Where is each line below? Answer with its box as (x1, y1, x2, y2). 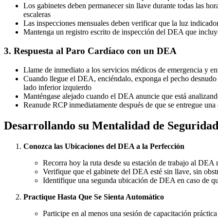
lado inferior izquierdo (23, 83, 91, 91)
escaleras (23, 10, 51, 19)
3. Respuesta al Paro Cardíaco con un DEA (4, 46, 177, 56)
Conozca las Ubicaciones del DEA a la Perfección (23, 142, 184, 150)
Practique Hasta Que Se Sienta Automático (23, 192, 164, 201)
